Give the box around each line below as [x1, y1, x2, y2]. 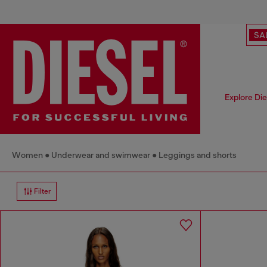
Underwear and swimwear [51, 150, 150, 160]
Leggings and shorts [159, 150, 237, 160]
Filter [34, 187, 51, 196]
